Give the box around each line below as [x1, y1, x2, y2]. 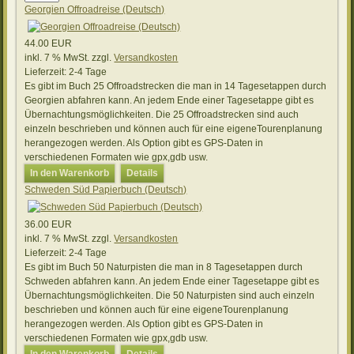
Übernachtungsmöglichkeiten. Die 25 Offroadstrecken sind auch [24, 109, 299, 121]
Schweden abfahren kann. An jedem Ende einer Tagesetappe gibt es [24, 276, 320, 288]
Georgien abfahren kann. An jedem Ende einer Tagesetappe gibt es [24, 95, 314, 107]
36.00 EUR [24, 219, 73, 231]
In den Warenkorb [30, 168, 110, 179]
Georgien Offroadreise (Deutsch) [24, 3, 165, 15]
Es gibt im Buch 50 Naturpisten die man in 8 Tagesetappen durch [24, 262, 303, 273]
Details [126, 168, 159, 179]
